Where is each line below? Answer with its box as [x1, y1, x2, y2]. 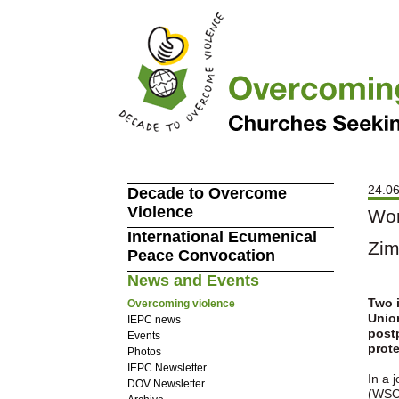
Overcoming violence [126, 297, 235, 310]
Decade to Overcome [126, 184, 287, 202]
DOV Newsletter [126, 377, 205, 390]
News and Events [126, 272, 259, 289]
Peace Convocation [126, 247, 275, 265]
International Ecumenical [126, 228, 317, 246]
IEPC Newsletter [126, 361, 207, 374]
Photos [126, 345, 161, 358]
